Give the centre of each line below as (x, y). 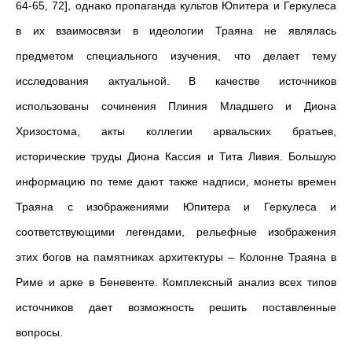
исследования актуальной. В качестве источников (176, 81)
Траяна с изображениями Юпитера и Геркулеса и (176, 207)
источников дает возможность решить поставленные (176, 307)
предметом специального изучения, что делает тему (176, 56)
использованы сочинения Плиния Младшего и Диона (176, 106)
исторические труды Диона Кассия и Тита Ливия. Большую (176, 156)
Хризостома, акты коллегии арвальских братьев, (176, 131)
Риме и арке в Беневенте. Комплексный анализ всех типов (176, 282)
